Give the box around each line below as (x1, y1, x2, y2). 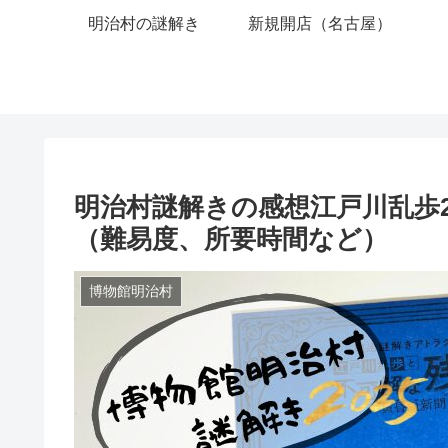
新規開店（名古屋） (248, 14, 392, 32)
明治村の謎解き (88, 14, 200, 32)
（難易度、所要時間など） (74, 223, 388, 254)
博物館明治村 (88, 283, 173, 300)
